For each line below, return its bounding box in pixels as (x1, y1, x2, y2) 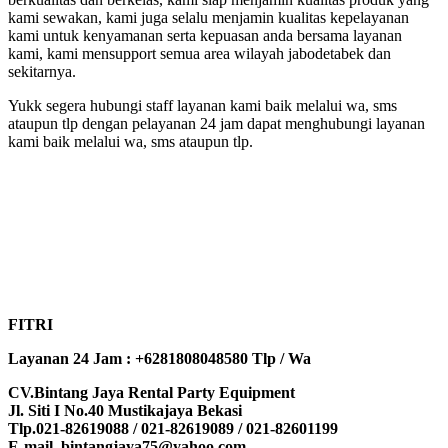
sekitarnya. (8, 63, 76, 81)
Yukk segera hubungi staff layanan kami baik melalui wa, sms (8, 97, 397, 115)
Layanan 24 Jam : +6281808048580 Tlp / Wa (8, 350, 311, 368)
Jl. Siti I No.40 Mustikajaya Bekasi (8, 402, 242, 420)
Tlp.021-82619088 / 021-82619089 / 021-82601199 (8, 420, 338, 438)
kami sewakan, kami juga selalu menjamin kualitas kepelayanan (8, 9, 409, 27)
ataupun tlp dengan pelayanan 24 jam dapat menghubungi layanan (8, 115, 425, 133)
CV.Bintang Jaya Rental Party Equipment (8, 384, 295, 402)
